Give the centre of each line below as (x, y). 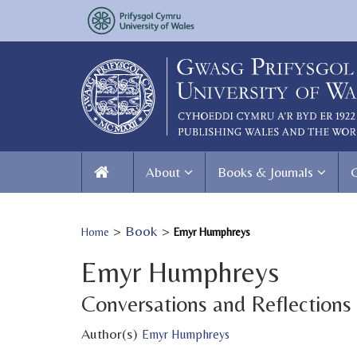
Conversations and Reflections (216, 303)
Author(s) (112, 333)
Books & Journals (265, 172)
